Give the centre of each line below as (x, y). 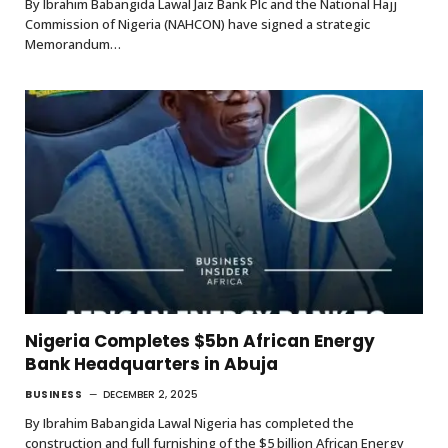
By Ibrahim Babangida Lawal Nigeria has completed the (189, 423)
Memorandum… (73, 44)
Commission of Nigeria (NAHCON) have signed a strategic (197, 24)
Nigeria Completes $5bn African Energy (200, 341)
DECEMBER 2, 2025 (150, 395)
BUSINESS (53, 395)
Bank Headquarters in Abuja (151, 364)
